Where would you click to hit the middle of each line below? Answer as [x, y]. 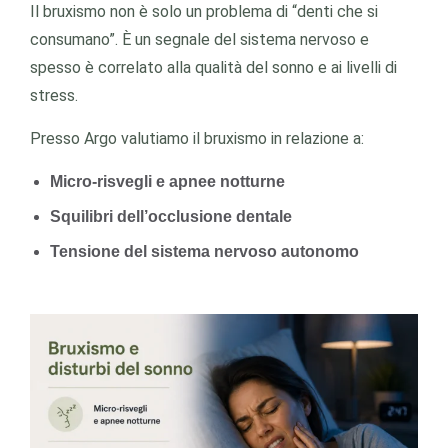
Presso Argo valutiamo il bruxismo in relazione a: [197, 138]
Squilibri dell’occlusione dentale [171, 216]
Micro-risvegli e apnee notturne [167, 181]
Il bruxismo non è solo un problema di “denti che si [204, 11]
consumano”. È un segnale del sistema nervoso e [199, 39]
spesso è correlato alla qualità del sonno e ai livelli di [213, 67]
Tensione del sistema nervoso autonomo [204, 251]
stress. [54, 95]
